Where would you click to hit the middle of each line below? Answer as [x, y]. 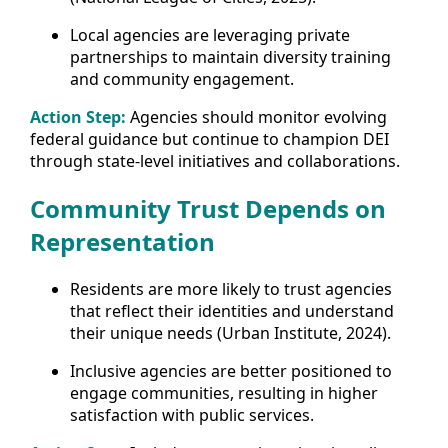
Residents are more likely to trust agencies [231, 289]
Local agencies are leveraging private [210, 35]
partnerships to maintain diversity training [230, 57]
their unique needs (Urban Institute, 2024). [230, 333]
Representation [122, 242]
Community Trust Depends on [208, 209]
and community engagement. [182, 79]
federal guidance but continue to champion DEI [209, 139]
